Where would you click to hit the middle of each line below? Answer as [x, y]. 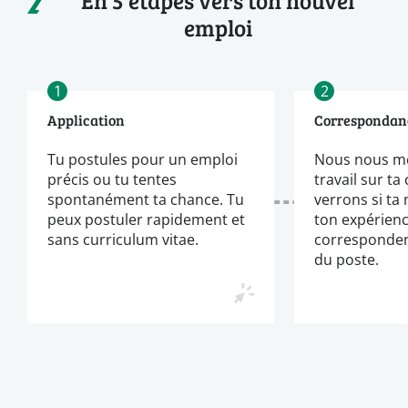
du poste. [347, 259]
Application [86, 119]
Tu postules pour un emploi [143, 158]
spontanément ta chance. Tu [146, 199]
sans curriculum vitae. [123, 239]
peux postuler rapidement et [146, 219]
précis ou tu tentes [112, 178]
